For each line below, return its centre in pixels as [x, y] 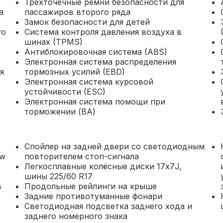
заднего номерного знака [76, 216]
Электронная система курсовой [89, 82]
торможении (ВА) [60, 111]
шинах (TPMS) [53, 42]
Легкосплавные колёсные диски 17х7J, [103, 166]
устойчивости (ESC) [65, 92]
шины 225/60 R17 [58, 176]
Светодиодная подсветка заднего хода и [108, 206]
